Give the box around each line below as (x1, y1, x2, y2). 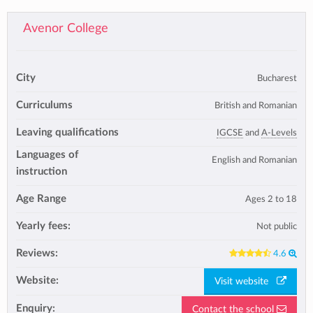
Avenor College (22, 22, 108, 34)
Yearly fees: (16, 221, 71, 231)
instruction (16, 166, 67, 177)
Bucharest (257, 73, 297, 83)
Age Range (16, 194, 66, 204)
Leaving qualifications (16, 127, 119, 138)
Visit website (214, 276, 277, 286)
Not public (256, 221, 297, 231)
